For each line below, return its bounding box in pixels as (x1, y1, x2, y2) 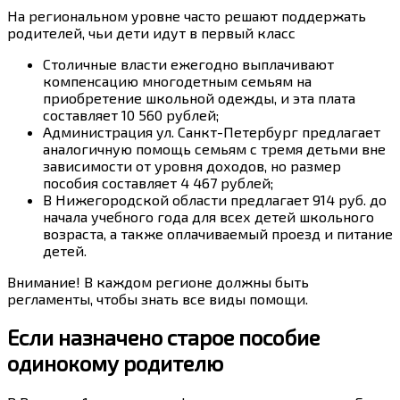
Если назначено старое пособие (7, 324, 320, 351)
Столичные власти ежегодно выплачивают (43, 54, 334, 72)
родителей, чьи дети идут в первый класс (7, 23, 296, 41)
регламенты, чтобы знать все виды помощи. (7, 289, 308, 307)
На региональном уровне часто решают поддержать (7, 6, 366, 24)
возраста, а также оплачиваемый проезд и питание (43, 224, 393, 242)
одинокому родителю (7, 350, 223, 377)
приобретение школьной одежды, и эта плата (43, 88, 355, 106)
